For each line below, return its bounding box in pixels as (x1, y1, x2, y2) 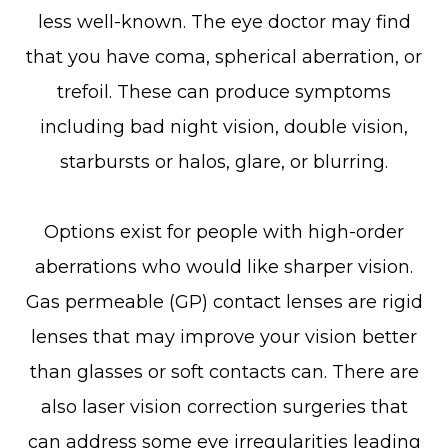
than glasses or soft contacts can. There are (29, 361, 419, 383)
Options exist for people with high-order (44, 221, 404, 243)
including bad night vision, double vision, (40, 116, 408, 138)
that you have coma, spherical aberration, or (26, 46, 422, 68)
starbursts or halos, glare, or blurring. (60, 151, 388, 173)
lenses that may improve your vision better (31, 326, 417, 348)
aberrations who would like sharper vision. (35, 256, 413, 278)
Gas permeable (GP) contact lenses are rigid (25, 291, 423, 313)
